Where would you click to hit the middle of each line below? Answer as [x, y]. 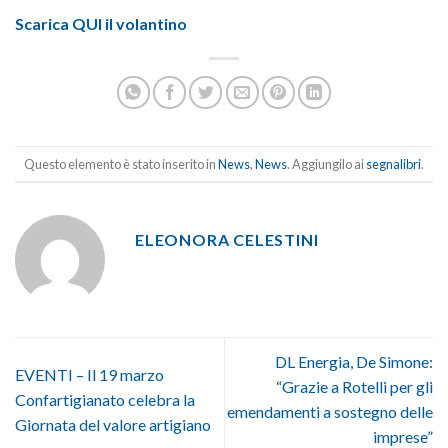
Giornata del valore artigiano [113, 424]
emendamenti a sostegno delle [330, 412]
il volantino [146, 24]
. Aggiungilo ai [326, 163]
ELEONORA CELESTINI [227, 240]
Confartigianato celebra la [105, 399]
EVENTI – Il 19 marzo [89, 374]
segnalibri [393, 163]
